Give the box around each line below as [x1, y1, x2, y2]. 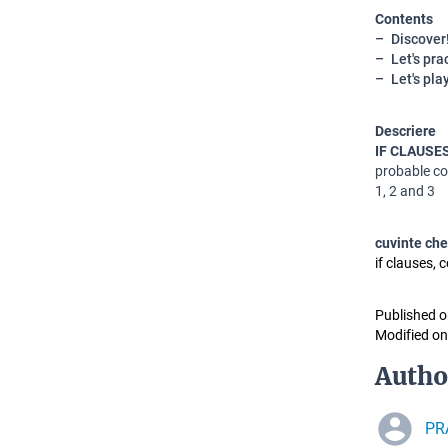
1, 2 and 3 [375, 183, 435, 199]
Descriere [375, 123, 436, 139]
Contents [375, 11, 433, 27]
